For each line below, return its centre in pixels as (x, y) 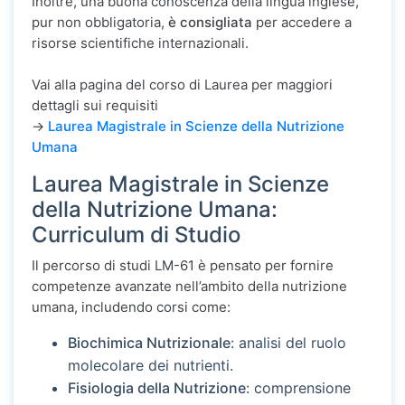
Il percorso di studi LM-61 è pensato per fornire (183, 266)
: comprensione (298, 388)
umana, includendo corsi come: (131, 307)
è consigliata (210, 23)
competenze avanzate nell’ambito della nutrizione (189, 287)
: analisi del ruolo (288, 343)
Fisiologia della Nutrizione (157, 388)
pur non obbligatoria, (100, 23)
